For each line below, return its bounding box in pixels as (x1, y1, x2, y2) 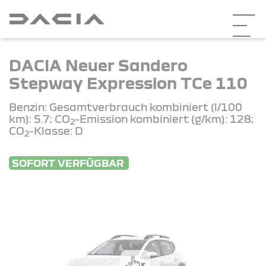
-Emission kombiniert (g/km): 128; (75, 112, 254, 125)
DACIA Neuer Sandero (9, 55, 188, 74)
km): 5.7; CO (9, 112, 70, 125)
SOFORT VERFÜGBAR (12, 157, 126, 169)
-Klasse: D (30, 124, 83, 137)
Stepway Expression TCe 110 (9, 73, 248, 91)
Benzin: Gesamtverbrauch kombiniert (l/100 (9, 100, 242, 113)
